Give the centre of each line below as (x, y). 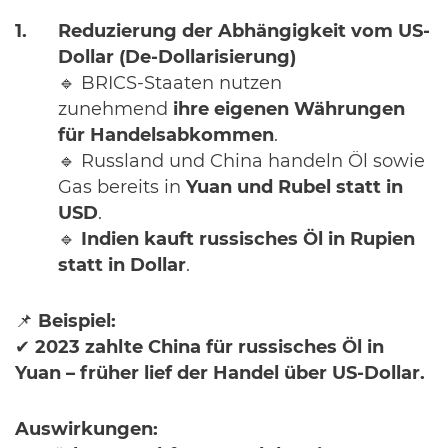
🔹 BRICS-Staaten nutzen (170, 84)
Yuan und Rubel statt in (294, 188)
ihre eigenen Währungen (289, 110)
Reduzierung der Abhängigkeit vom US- (244, 32)
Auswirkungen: (86, 430)
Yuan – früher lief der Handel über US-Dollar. (220, 374)
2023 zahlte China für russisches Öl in (209, 348)
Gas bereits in (122, 188)
